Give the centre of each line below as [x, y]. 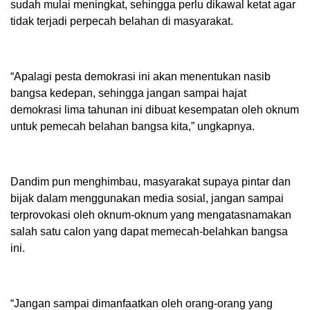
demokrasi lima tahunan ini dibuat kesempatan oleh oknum [155, 110]
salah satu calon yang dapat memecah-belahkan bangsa [149, 232]
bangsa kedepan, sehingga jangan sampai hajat [128, 93]
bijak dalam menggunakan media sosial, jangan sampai [147, 199]
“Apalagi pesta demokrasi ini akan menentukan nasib [140, 77]
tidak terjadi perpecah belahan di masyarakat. [122, 21]
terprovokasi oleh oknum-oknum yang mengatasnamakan [151, 215]
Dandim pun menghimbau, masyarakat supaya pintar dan [151, 182]
